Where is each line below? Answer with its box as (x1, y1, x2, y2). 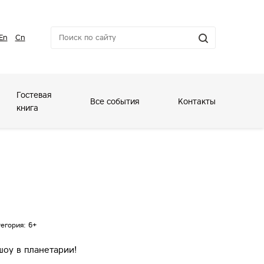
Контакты (178, 96, 216, 107)
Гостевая (16, 90, 52, 100)
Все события (90, 96, 140, 107)
